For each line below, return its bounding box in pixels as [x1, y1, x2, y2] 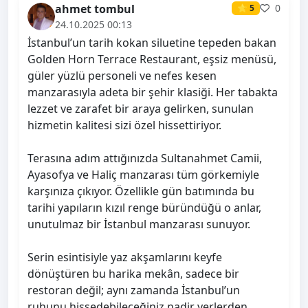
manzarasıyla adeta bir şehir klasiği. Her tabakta [27, 85, 278, 100]
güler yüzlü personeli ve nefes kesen [27, 68, 217, 84]
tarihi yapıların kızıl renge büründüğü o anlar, [27, 200, 261, 216]
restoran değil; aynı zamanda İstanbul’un [27, 283, 240, 298]
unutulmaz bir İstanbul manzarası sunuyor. [27, 217, 250, 232]
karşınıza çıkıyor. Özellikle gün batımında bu [27, 184, 254, 199]
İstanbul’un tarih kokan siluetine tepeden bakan [27, 35, 276, 51]
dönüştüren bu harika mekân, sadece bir [27, 266, 239, 282]
